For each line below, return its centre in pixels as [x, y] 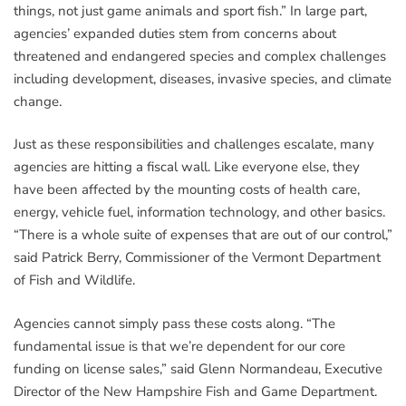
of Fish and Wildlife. [74, 280]
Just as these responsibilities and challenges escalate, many [194, 145]
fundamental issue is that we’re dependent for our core [179, 346]
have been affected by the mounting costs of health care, [187, 190]
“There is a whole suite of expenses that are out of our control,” [203, 235]
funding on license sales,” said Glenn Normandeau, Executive [198, 368]
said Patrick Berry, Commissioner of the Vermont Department [197, 258]
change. [38, 101]
